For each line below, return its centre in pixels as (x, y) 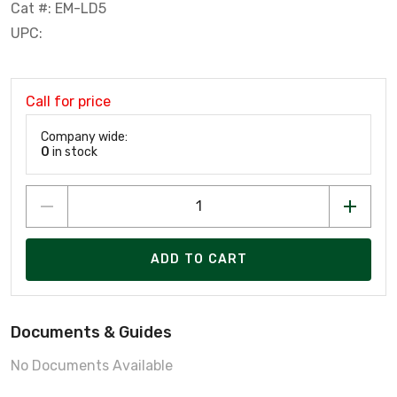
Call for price (68, 101)
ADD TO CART (199, 260)
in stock (74, 152)
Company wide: (84, 136)
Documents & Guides (91, 332)
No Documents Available (92, 365)
